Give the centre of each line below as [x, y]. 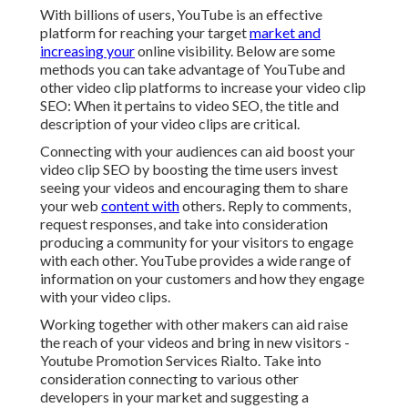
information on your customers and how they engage [202, 279]
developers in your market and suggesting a [174, 397]
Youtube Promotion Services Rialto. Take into [181, 361]
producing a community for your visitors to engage [197, 242]
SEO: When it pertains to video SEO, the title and [189, 106]
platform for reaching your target [145, 33]
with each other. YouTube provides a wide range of [196, 260]
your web [71, 206]
